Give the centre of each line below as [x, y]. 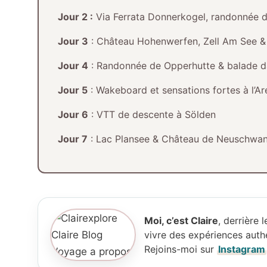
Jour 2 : [75, 16]
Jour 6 [73, 114]
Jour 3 [73, 41]
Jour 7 [72, 139]
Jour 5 [72, 90]
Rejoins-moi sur [181, 249]
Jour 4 [73, 65]
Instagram [242, 249]
